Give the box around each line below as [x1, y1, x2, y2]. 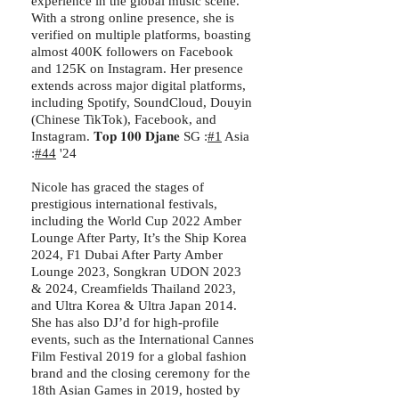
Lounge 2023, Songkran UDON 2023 [31, 264, 241, 279]
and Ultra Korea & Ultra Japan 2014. [31, 297, 237, 313]
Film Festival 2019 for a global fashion [31, 348, 247, 363]
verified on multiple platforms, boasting [31, 27, 251, 42]
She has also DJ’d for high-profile [31, 314, 219, 330]
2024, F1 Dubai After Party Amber [31, 247, 223, 262]
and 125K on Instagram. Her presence [31, 61, 243, 76]
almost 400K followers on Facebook [31, 44, 233, 59]
